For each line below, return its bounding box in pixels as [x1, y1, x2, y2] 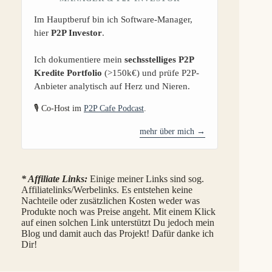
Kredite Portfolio [34, 68, 102, 78]
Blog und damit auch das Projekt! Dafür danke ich [21, 228, 214, 239]
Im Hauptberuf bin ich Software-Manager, [34, 15, 192, 25]
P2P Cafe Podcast [84, 104, 144, 114]
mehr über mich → [140, 127, 206, 137]
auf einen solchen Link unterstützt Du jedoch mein [21, 217, 214, 228]
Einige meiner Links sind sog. [87, 174, 204, 185]
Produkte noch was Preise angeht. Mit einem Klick [21, 206, 216, 217]
